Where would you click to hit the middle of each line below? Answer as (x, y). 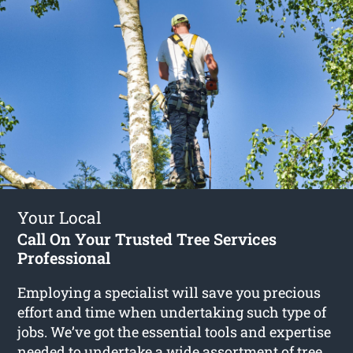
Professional (64, 258)
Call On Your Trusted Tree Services (147, 239)
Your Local (60, 218)
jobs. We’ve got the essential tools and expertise (175, 332)
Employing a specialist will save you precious (169, 293)
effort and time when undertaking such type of (172, 312)
